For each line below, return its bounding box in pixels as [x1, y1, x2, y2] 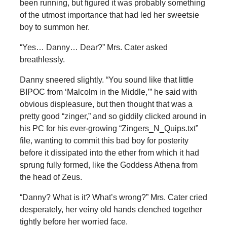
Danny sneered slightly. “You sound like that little [19, 75, 194, 84]
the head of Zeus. [19, 172, 82, 181]
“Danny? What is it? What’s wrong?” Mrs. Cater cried [19, 193, 207, 202]
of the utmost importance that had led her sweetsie [19, 10, 199, 19]
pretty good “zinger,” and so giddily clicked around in [19, 111, 206, 121]
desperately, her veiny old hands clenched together [19, 205, 202, 214]
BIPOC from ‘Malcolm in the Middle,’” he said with [19, 87, 197, 96]
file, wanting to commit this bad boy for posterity [19, 136, 188, 145]
